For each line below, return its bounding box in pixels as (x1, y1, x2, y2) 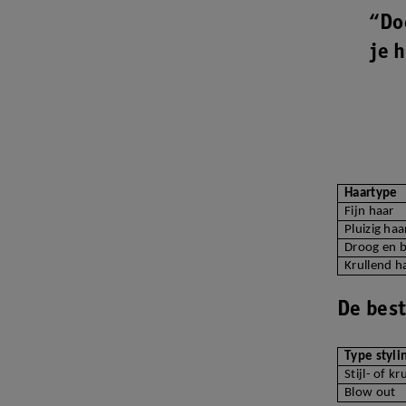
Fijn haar (344, 205, 394, 219)
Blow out (344, 386, 396, 401)
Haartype (344, 187, 398, 201)
